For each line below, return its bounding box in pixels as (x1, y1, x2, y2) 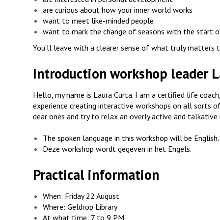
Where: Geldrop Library (43, 202, 117, 212)
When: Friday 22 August (43, 191, 119, 201)
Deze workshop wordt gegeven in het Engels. (43, 144, 192, 154)
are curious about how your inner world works (43, 4, 192, 15)
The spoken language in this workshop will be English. (43, 133, 219, 143)
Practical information (33, 165, 159, 184)
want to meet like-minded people (43, 15, 154, 26)
